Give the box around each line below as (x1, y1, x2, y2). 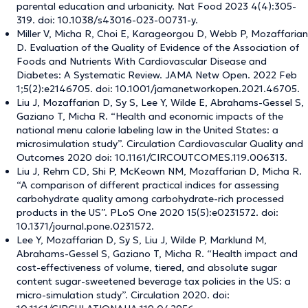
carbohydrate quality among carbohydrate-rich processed (16, 192, 284, 205)
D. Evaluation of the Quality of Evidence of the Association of (16, 41, 299, 54)
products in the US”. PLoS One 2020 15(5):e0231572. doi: (16, 206, 278, 219)
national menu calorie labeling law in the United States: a (16, 123, 278, 136)
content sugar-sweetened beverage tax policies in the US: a (16, 274, 291, 287)
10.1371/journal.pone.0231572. (16, 219, 154, 232)
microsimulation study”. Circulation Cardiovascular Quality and (16, 137, 303, 150)
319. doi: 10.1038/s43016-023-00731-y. (16, 13, 198, 26)
